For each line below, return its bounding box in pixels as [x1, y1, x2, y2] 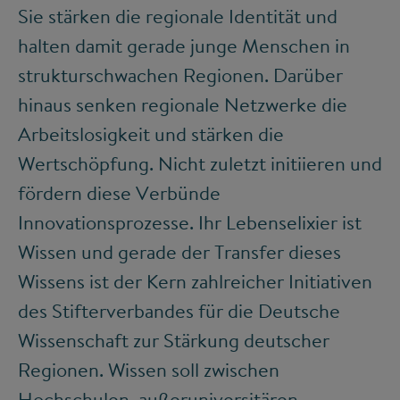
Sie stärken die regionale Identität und [18, 3, 337, 30]
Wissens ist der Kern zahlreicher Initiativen [18, 268, 372, 296]
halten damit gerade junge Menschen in [18, 32, 350, 60]
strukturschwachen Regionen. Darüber [18, 62, 343, 89]
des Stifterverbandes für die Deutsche [18, 297, 340, 325]
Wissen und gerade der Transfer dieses [18, 238, 341, 266]
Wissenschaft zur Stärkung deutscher [18, 327, 329, 354]
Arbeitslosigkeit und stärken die [18, 121, 284, 148]
